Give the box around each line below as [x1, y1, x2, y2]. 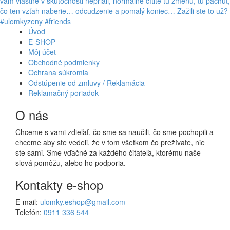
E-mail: [15, 197, 40, 207]
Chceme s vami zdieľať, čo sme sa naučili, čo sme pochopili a [15, 127, 214, 138]
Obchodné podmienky [28, 57, 100, 68]
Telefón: [15, 207, 44, 218]
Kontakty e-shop [15, 176, 103, 194]
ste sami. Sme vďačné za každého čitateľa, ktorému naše [15, 147, 201, 158]
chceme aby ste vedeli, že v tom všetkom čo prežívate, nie [15, 137, 205, 148]
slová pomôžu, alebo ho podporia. [15, 158, 126, 168]
